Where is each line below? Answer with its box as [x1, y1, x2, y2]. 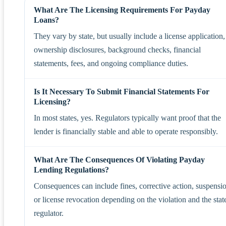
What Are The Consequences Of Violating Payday [34, 154, 205, 164]
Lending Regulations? [34, 164, 109, 175]
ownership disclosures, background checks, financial [34, 45, 201, 54]
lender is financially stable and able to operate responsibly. [34, 127, 218, 136]
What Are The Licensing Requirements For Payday [34, 5, 210, 15]
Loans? [34, 15, 59, 25]
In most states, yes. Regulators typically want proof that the [34, 113, 221, 122]
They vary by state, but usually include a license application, [34, 31, 225, 40]
